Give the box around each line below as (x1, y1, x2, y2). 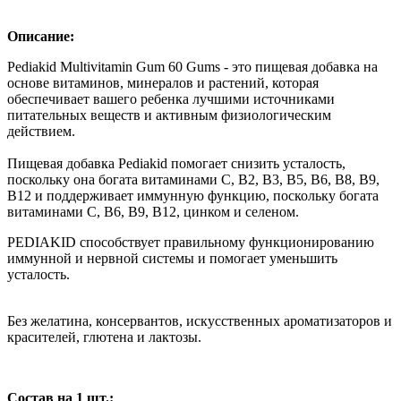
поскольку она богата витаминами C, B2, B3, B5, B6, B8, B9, (7, 171, 380, 187)
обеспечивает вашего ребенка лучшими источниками (7, 90, 335, 107)
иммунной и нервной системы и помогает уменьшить (7, 250, 337, 266)
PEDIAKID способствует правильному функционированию (7, 234, 374, 250)
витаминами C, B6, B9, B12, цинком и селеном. (7, 203, 299, 219)
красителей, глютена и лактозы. (7, 328, 201, 345)
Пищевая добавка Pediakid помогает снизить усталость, (7, 155, 346, 171)
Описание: (7, 28, 74, 44)
